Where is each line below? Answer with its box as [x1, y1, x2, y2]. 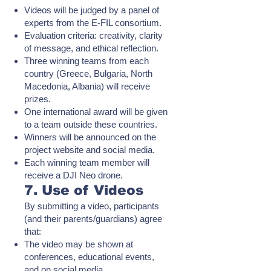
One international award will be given [24, 106, 168, 117]
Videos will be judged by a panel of [24, 5, 159, 15]
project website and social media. [24, 145, 155, 155]
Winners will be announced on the [24, 132, 156, 142]
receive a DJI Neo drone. [24, 170, 123, 180]
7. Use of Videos [24, 183, 143, 198]
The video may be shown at [24, 239, 133, 249]
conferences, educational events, [24, 252, 154, 262]
